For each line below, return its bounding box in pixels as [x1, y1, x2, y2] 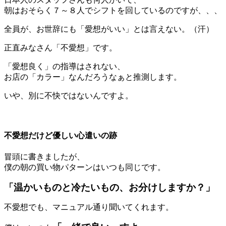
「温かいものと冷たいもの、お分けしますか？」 [4, 182, 215, 193]
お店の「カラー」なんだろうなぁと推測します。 [4, 72, 182, 81]
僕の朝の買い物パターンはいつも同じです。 [4, 163, 165, 172]
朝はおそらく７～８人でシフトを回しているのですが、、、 [4, 6, 222, 15]
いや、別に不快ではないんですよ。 [4, 91, 133, 100]
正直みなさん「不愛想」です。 [4, 43, 117, 52]
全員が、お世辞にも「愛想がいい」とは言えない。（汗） [4, 24, 214, 33]
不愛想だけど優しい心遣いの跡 [4, 131, 117, 140]
